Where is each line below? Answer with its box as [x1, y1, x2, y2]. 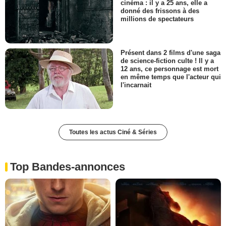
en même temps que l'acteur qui [121, 73, 221, 81]
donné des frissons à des [121, 7, 199, 15]
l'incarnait [121, 81, 151, 89]
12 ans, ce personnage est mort [121, 65, 218, 73]
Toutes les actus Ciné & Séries [69, 128, 157, 136]
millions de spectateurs [121, 15, 194, 23]
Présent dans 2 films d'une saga [121, 48, 220, 56]
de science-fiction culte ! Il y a [121, 56, 214, 65]
